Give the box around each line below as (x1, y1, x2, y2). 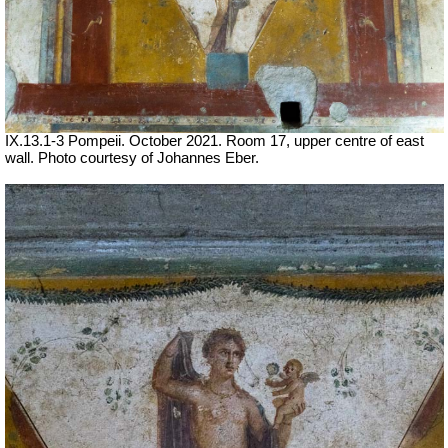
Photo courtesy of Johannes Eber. (38, 149, 259, 166)
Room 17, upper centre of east (226, 132, 424, 149)
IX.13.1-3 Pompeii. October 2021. (5, 132, 226, 149)
